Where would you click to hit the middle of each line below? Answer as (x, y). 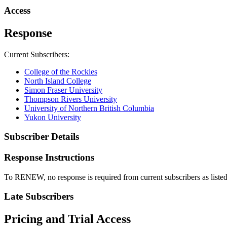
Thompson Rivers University (71, 99)
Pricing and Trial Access (67, 219)
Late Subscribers (39, 197)
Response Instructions (49, 157)
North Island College (58, 81)
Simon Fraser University (63, 90)
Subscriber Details (42, 137)
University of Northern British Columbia (89, 108)
